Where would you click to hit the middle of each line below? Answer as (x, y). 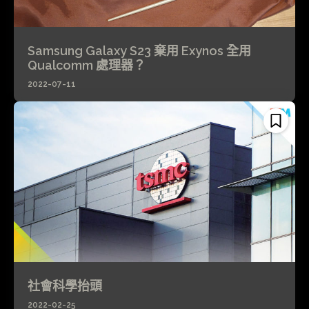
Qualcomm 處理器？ (87, 66)
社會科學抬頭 (65, 286)
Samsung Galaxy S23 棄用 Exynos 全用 (139, 51)
